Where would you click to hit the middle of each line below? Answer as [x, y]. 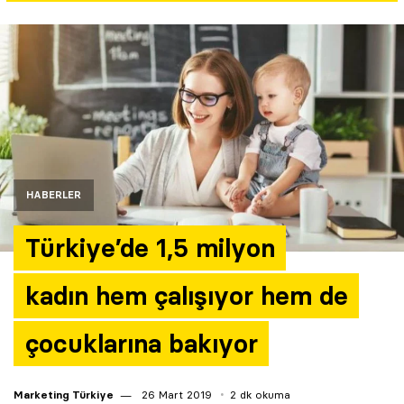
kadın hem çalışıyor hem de [186, 296]
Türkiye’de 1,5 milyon [150, 248]
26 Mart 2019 [175, 395]
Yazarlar [45, 18]
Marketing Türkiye [64, 395]
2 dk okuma [260, 395]
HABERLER [54, 195]
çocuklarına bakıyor [141, 344]
